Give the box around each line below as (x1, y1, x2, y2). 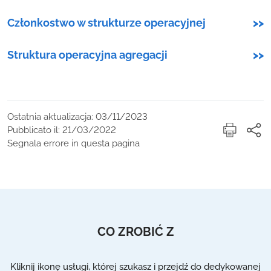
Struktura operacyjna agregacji (7, 48, 168, 61)
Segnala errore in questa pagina (7, 138, 140, 149)
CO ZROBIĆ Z (97, 224, 174, 239)
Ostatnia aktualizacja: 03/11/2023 (7, 111, 148, 122)
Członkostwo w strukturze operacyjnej (7, 16, 206, 29)
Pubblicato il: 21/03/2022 (7, 125, 116, 135)
